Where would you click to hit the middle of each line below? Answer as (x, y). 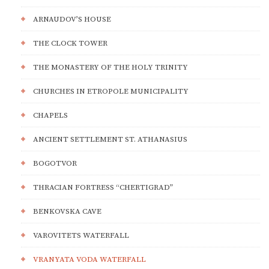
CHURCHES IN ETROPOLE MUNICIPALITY (111, 91)
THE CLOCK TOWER (70, 43)
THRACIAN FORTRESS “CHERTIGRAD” (103, 187)
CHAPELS (50, 115)
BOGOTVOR (55, 163)
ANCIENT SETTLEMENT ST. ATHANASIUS (110, 139)
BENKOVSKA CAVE (67, 211)
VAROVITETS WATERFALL (81, 235)
